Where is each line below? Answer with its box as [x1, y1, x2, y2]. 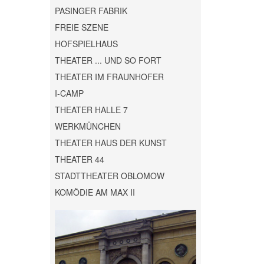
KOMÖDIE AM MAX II [54, 186, 135, 199]
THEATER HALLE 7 [54, 104, 128, 116]
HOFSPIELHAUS [54, 38, 118, 50]
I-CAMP [54, 87, 84, 100]
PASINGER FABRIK [54, 5, 127, 17]
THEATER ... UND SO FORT [54, 54, 161, 67]
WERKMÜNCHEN [54, 120, 121, 133]
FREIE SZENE [54, 21, 108, 34]
